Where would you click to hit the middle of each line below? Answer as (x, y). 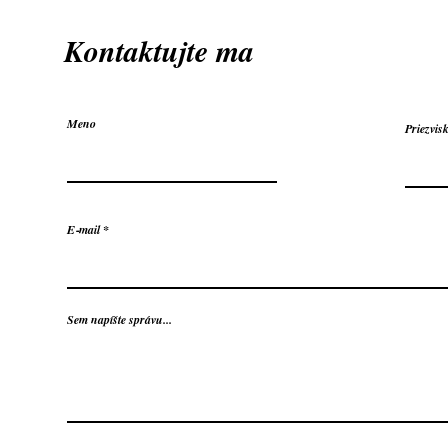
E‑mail (83, 229)
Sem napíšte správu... (119, 319)
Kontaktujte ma (159, 50)
